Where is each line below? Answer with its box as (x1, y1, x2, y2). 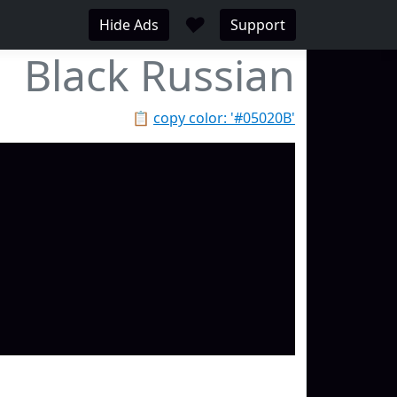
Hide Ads (99, 15, 159, 35)
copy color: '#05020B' (153, 108, 295, 128)
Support (230, 15, 285, 35)
